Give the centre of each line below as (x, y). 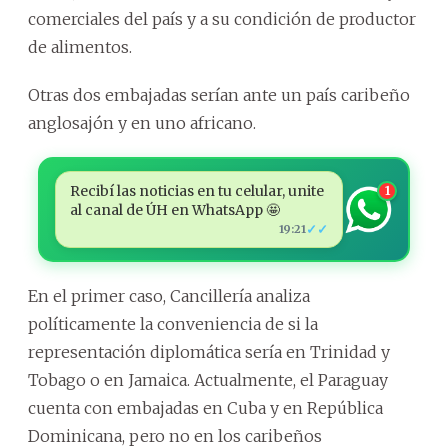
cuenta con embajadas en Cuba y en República (205, 408)
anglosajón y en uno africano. (142, 123)
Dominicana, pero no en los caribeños (175, 436)
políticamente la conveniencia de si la (173, 324)
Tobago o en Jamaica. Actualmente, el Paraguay (208, 380)
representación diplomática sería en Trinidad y (209, 352)
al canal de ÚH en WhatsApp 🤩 (174, 210)
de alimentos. (80, 47)
